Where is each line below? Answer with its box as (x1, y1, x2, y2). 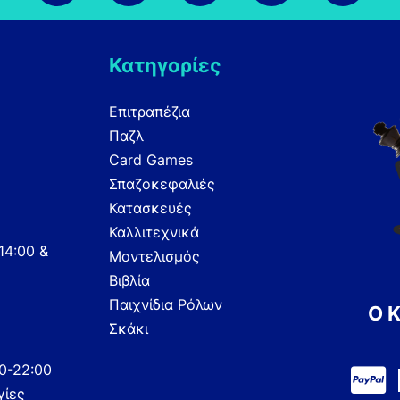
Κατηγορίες (109, 53, 221, 78)
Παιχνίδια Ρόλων (109, 296, 222, 314)
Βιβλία (109, 271, 150, 290)
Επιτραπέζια (109, 103, 190, 121)
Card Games (109, 151, 193, 170)
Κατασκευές (109, 199, 192, 218)
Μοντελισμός (109, 247, 200, 266)
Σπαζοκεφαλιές (109, 175, 215, 194)
